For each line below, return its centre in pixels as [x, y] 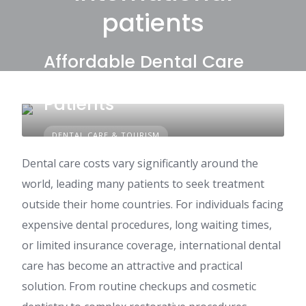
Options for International [151, 83]
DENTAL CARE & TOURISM [106, 135]
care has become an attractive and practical [132, 266]
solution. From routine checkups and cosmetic [139, 286]
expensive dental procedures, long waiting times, [147, 225]
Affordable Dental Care [144, 62]
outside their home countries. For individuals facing [153, 204]
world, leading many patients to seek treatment [143, 184]
